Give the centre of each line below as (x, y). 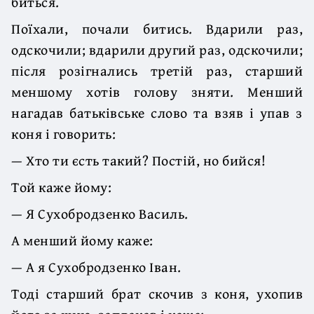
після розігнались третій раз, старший (157, 70)
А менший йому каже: (82, 240)
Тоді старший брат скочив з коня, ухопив (157, 293)
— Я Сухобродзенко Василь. (100, 213)
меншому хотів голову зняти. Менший (157, 91)
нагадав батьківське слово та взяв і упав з (157, 112)
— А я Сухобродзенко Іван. (96, 266)
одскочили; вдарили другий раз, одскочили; (157, 49)
